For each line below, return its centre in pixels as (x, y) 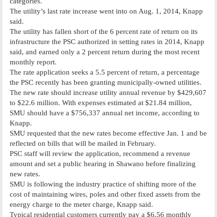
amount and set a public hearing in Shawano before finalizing (103, 163)
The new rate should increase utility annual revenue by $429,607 (108, 92)
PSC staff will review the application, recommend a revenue (100, 153)
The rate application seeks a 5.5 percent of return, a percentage (105, 72)
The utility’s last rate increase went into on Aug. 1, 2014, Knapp (106, 11)
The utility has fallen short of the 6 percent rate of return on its (104, 31)
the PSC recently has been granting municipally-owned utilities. (106, 82)
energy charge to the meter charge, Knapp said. (81, 204)
